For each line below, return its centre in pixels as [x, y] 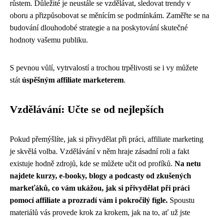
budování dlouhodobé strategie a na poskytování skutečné [99, 28]
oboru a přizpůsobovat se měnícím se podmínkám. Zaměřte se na [109, 15]
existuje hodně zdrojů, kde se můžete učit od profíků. [92, 164]
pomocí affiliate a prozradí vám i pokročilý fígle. [89, 200]
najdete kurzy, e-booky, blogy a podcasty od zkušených [100, 176]
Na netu [188, 164]
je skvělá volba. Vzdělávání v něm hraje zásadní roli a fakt [99, 151]
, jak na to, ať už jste [159, 212]
